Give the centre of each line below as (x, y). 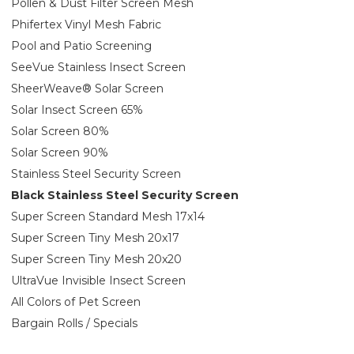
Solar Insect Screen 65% (77, 109)
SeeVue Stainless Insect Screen (98, 67)
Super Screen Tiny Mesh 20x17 (95, 237)
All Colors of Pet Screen (76, 301)
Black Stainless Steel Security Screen (125, 195)
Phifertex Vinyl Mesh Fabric (86, 24)
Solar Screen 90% (60, 152)
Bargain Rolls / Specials (74, 323)
